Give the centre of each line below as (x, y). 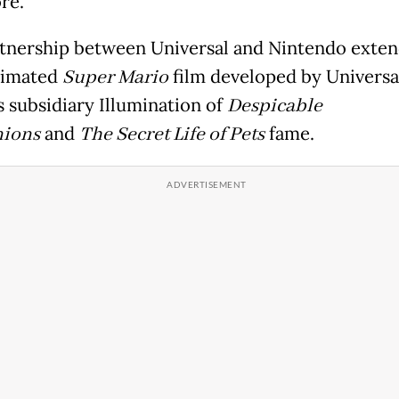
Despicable (274, 106)
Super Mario (115, 78)
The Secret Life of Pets (171, 135)
